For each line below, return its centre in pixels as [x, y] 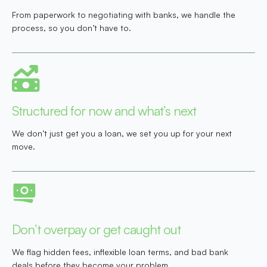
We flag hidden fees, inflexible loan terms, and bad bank [120, 252]
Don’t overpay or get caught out [96, 229]
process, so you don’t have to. [72, 28]
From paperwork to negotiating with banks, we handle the [124, 15]
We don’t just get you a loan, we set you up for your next [122, 133]
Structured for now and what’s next [104, 111]
